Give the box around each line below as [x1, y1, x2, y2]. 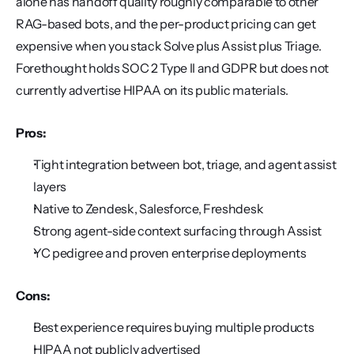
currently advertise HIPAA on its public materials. [16, 82, 288, 98]
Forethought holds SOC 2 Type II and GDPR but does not [16, 60, 330, 76]
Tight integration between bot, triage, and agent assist [33, 156, 337, 172]
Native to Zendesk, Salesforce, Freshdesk [33, 201, 264, 217]
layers [33, 179, 67, 194]
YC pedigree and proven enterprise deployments [33, 245, 307, 261]
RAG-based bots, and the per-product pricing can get [16, 16, 316, 32]
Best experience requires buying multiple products [33, 319, 314, 335]
